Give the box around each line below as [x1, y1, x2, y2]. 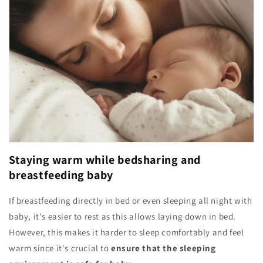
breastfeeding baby [9, 167, 113, 183]
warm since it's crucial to [9, 242, 112, 254]
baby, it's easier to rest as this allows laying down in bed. [9, 211, 237, 222]
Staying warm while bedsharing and [9, 152, 201, 168]
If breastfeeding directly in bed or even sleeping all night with [9, 195, 252, 207]
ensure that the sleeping [111, 242, 216, 254]
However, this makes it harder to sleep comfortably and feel [9, 227, 244, 238]
